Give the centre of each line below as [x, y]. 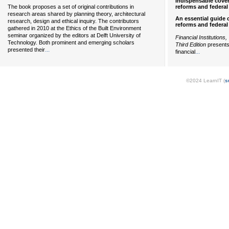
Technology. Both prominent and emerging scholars [71, 42]
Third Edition [191, 44]
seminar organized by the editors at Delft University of [74, 35]
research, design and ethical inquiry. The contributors [73, 21]
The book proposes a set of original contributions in [71, 7]
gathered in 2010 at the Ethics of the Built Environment [74, 28]
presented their [26, 50]
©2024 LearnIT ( [205, 81]
